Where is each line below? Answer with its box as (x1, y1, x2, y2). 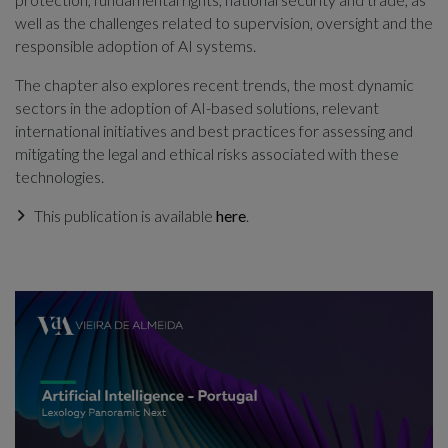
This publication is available (34, 205, 217, 225)
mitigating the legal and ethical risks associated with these (15, 143, 399, 163)
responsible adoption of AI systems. (15, 35, 256, 55)
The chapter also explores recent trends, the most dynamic (15, 74, 414, 94)
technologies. (15, 166, 104, 186)
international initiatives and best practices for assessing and (15, 120, 413, 140)
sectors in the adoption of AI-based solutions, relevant (15, 97, 379, 117)
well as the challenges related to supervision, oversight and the (15, 12, 433, 32)
